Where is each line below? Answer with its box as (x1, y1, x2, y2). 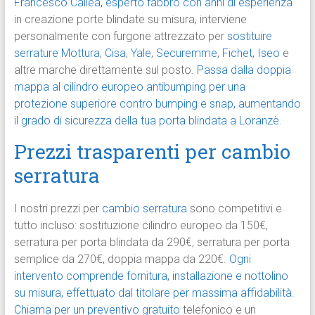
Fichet (221, 46, 252, 60)
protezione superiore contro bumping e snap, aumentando (13, 97, 301, 111)
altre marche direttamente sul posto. (13, 63, 197, 77)
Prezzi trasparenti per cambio (13, 139, 290, 165)
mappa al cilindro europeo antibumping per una (13, 80, 245, 94)
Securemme (155, 46, 217, 60)
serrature (13, 46, 58, 60)
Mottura (60, 46, 100, 60)
